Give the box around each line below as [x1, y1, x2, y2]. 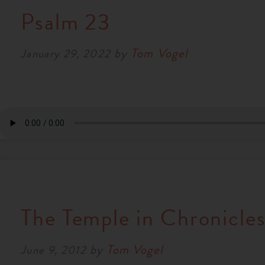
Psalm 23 [20, 5, 111, 38]
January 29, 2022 [20, 45, 111, 63]
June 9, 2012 [20, 241, 86, 258]
